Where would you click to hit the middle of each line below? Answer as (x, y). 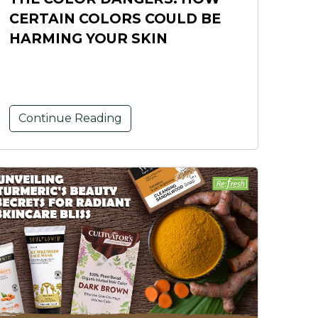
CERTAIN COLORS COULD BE (115, 19)
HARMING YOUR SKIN (88, 39)
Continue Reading (70, 119)
